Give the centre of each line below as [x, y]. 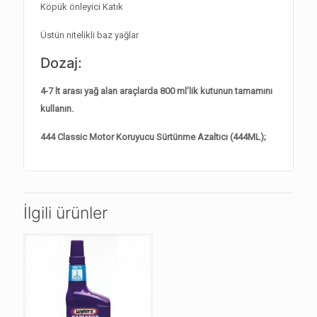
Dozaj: [62, 63]
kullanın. [57, 109]
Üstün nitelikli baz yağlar [90, 35]
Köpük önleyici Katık [82, 7]
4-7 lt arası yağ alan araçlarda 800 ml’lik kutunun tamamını [157, 91]
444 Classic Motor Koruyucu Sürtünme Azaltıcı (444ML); [154, 137]
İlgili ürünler [65, 213]
